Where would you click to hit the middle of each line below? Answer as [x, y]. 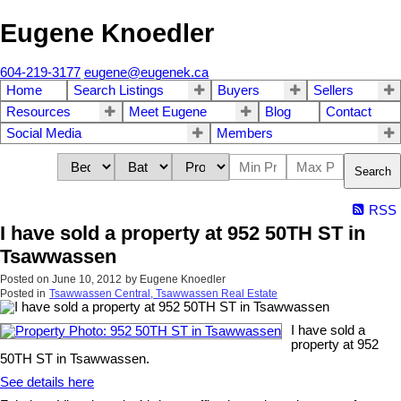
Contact [349, 112]
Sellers [333, 91]
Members [244, 134]
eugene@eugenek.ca [146, 73]
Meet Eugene [167, 112]
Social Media [44, 134]
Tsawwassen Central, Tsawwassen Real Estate [163, 294]
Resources [38, 112]
